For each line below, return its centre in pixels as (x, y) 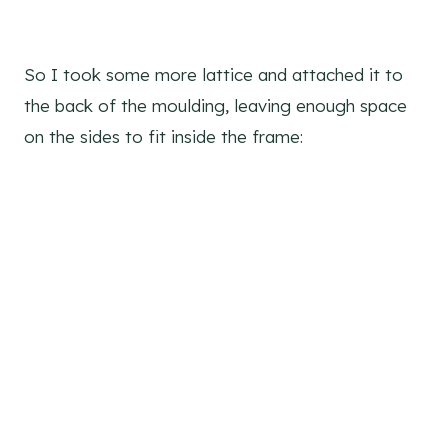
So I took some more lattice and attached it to (213, 75)
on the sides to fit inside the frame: (163, 137)
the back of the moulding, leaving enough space (215, 106)
